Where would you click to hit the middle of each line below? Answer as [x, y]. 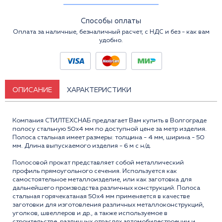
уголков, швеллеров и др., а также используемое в [90, 213]
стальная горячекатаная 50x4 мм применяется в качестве [101, 196]
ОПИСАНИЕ [32, 90]
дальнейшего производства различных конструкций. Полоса [106, 188]
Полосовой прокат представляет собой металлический [98, 163]
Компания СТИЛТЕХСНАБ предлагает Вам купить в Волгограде [110, 120]
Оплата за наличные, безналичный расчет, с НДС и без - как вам [111, 32]
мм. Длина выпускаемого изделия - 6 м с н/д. [82, 146]
